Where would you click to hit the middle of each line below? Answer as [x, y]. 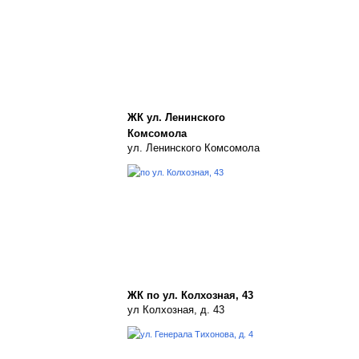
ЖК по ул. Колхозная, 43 [190, 295]
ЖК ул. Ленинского [176, 117]
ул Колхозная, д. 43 [176, 310]
